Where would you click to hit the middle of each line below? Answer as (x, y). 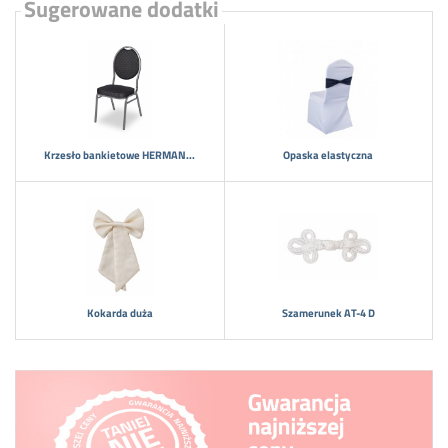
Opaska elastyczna (328, 155)
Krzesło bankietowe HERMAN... (120, 155)
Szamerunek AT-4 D (328, 313)
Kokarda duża (119, 313)
